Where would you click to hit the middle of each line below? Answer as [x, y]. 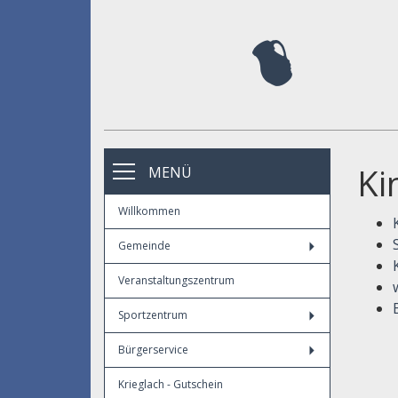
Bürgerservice [153, 350]
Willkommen [149, 211]
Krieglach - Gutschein [171, 384]
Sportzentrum [153, 315]
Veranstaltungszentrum [176, 280]
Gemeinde [144, 246]
